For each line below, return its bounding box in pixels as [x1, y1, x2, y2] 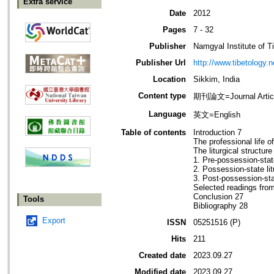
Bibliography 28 [193, 201, 248, 211]
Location [153, 75, 186, 84]
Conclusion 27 [193, 192, 243, 202]
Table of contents [121, 128, 186, 138]
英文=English [193, 110, 240, 120]
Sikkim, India [193, 75, 240, 84]
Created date [139, 251, 186, 261]
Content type [138, 91, 186, 101]
